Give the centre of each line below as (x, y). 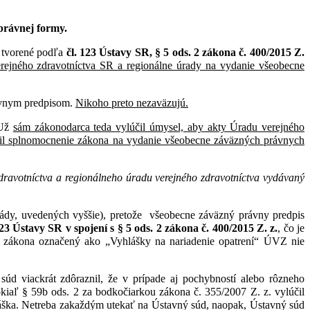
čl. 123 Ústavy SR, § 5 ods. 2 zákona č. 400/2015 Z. (185, 52)
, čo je (291, 228)
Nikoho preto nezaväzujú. (132, 102)
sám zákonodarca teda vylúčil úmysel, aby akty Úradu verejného (159, 127)
